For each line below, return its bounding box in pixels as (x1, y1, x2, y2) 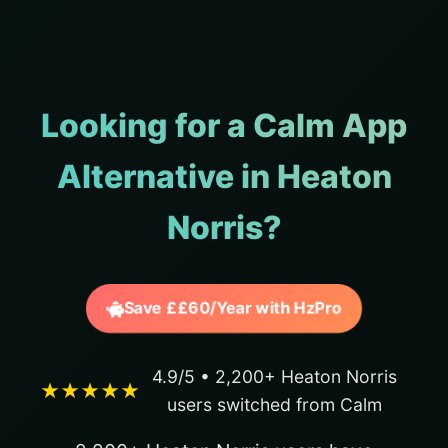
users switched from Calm (166, 393, 382, 415)
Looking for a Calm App (41, 105, 407, 145)
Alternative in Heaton (56, 156, 392, 196)
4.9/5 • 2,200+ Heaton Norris (151, 365, 397, 387)
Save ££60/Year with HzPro (119, 297, 348, 319)
